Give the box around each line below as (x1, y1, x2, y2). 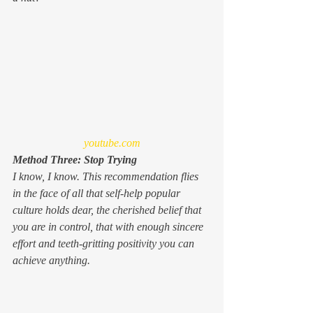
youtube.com (83, 137, 140, 150)
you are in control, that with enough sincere (13, 221, 206, 233)
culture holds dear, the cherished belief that (13, 204, 204, 217)
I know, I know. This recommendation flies (13, 170, 201, 183)
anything (49, 254, 87, 267)
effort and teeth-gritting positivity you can (13, 238, 197, 250)
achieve (13, 254, 49, 267)
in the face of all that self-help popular (13, 187, 183, 200)
